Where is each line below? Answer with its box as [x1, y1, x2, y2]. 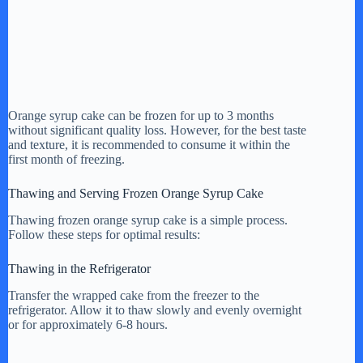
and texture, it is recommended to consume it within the [8, 138, 290, 152]
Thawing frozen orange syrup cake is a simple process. [8, 213, 288, 228]
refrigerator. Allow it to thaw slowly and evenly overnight [8, 302, 301, 317]
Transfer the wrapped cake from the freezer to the [8, 288, 259, 302]
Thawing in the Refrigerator [8, 262, 151, 276]
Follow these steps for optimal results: [8, 228, 200, 242]
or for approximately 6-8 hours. [8, 317, 168, 331]
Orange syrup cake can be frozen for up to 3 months [8, 109, 274, 123]
